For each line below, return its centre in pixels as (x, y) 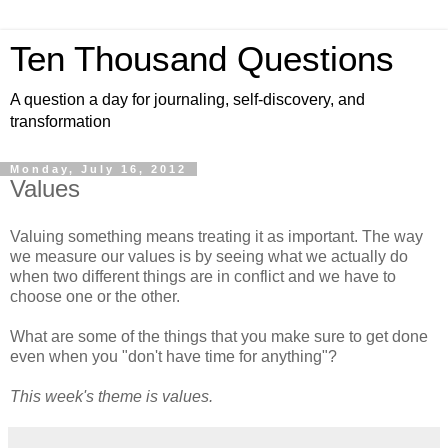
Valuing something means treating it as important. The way (216, 236)
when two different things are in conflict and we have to (203, 276)
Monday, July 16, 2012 (98, 169)
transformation (60, 121)
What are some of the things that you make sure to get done (219, 336)
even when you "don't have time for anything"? (177, 356)
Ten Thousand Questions (202, 59)
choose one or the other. (95, 296)
